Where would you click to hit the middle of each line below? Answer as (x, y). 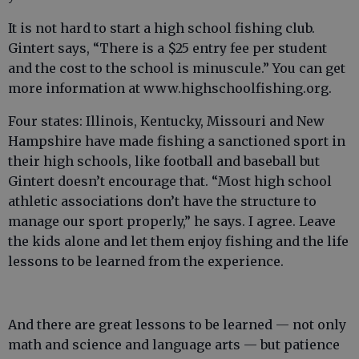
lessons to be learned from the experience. (146, 261)
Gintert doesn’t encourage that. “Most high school (170, 181)
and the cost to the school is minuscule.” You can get (177, 68)
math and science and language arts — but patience (174, 345)
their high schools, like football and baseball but (164, 161)
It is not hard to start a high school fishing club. (161, 28)
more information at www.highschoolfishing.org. (170, 88)
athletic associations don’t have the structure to (162, 201)
